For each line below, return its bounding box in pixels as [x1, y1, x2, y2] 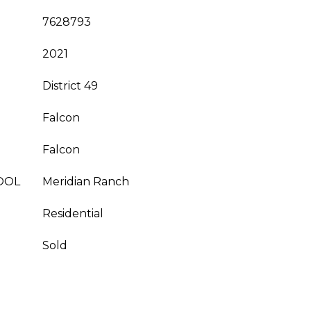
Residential [42, 207, 103, 220]
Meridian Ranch [42, 175, 129, 188]
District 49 [42, 79, 98, 92]
